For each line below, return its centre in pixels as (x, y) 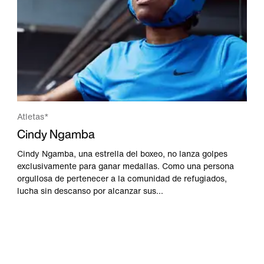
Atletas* (33, 117)
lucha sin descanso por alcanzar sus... (90, 191)
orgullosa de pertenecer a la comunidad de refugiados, (122, 179)
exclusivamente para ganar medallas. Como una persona (126, 166)
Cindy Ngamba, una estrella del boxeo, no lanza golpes (123, 154)
